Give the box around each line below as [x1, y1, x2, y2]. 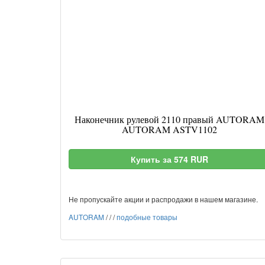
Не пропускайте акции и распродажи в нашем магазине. [69, 194, 258, 204]
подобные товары [117, 212, 177, 222]
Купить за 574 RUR [130, 153, 208, 165]
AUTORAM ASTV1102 [121, 123, 217, 135]
